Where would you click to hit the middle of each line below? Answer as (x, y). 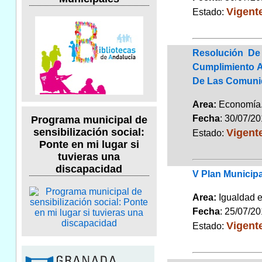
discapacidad (89, 169)
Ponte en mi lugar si (89, 145)
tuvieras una (89, 157)
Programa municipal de (89, 120)
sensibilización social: (89, 132)
